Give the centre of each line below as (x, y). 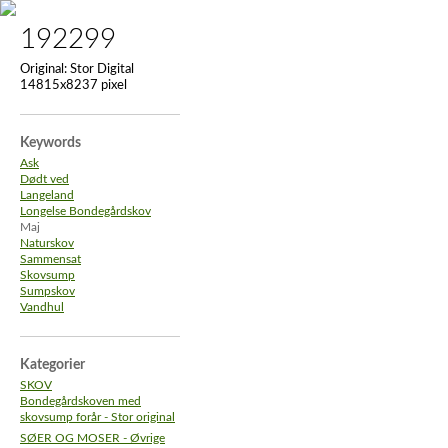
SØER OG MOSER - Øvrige (92, 438)
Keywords (50, 143)
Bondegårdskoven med (80, 401)
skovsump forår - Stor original (97, 417)
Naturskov (47, 243)
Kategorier (52, 365)
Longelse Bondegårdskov (85, 211)
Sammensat (50, 259)
